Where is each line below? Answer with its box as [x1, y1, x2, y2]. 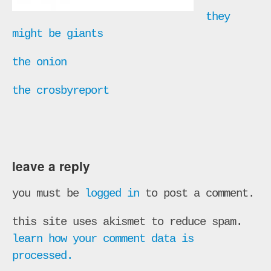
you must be [12, 186, 85, 200]
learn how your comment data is [12, 232, 194, 246]
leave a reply [12, 157, 90, 175]
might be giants [12, 27, 103, 41]
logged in [85, 186, 139, 200]
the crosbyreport [12, 84, 109, 98]
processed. [12, 249, 73, 263]
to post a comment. [139, 186, 254, 200]
